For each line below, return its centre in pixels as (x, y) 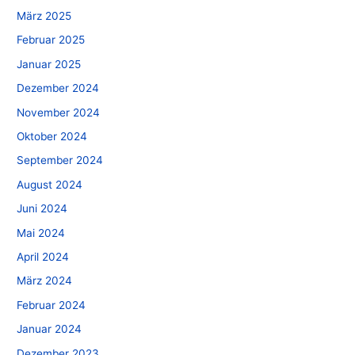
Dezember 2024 (58, 88)
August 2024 (50, 184)
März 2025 (44, 16)
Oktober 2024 (52, 137)
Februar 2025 (51, 40)
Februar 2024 (52, 305)
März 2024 (45, 281)
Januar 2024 (50, 329)
